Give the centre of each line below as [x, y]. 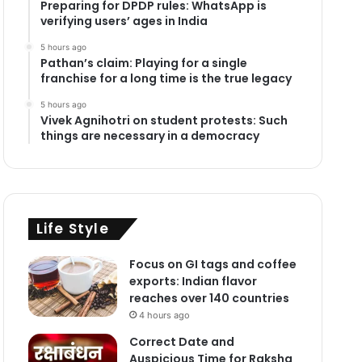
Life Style [72, 228]
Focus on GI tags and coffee [213, 264]
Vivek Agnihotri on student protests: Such [164, 120]
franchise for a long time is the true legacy [166, 78]
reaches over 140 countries [209, 298]
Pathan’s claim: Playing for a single [143, 63]
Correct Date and [181, 341]
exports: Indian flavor [193, 281]
